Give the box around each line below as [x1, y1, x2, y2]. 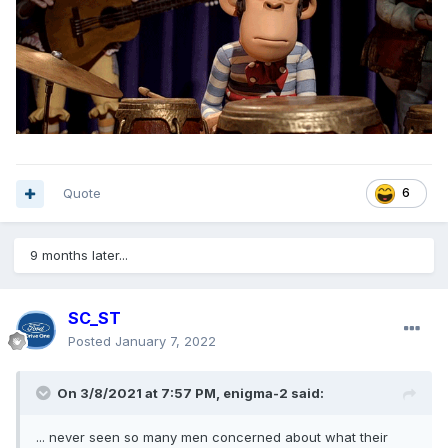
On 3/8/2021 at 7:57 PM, [57, 385, 223, 402]
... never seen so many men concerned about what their [36, 429, 388, 446]
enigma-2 [223, 385, 288, 402]
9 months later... [30, 247, 128, 264]
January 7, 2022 [115, 333, 216, 350]
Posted [68, 333, 115, 350]
